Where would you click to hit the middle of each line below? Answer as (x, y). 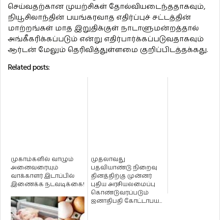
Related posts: (29, 68)
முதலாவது (108, 160)
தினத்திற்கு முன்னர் (121, 176)
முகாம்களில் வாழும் (42, 160)
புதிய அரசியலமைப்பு (123, 185)
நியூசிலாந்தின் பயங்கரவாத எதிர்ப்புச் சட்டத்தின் (99, 18)
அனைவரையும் (35, 168)
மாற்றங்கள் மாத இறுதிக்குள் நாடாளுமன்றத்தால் (103, 28)
